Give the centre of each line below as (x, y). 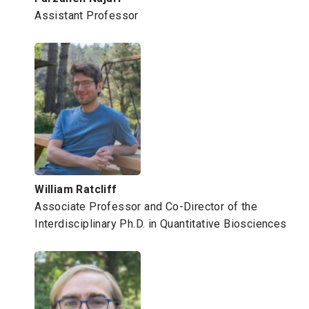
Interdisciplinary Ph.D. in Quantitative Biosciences (161, 224)
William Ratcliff (76, 190)
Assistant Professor (87, 16)
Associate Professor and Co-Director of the (146, 207)
